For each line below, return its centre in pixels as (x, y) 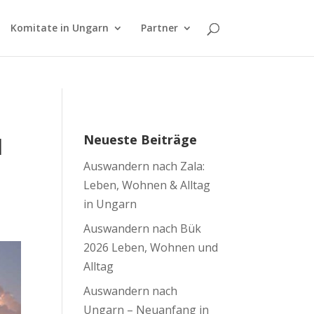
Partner (159, 28)
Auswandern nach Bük (143, 228)
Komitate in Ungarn (59, 28)
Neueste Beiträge (141, 139)
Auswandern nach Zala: (144, 166)
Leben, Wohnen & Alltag (147, 185)
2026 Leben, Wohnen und (151, 247)
